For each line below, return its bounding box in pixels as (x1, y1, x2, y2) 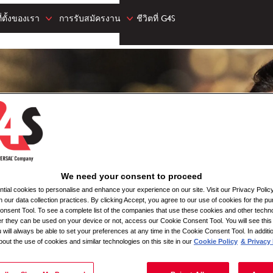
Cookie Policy (194, 237, 238, 245)
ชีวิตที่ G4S (136, 13, 175, 23)
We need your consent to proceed (61, 171, 202, 181)
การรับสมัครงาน (58, 13, 121, 23)
